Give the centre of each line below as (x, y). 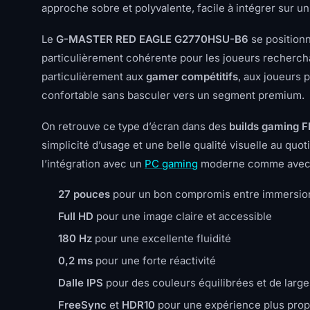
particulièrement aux (94, 76)
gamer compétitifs (192, 76)
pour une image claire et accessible (183, 216)
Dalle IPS (81, 283)
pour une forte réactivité (154, 261)
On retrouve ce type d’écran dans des (135, 126)
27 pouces (84, 194)
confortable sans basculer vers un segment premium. (173, 95)
